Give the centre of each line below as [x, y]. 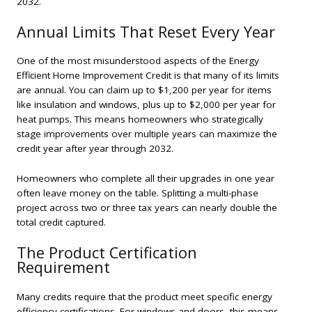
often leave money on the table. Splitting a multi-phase [138, 193]
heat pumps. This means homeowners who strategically [140, 119]
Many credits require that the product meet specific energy [145, 296]
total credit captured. [61, 223]
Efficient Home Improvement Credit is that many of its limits [148, 76]
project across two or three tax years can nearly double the [147, 208]
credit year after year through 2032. [95, 149]
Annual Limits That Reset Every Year [146, 31]
